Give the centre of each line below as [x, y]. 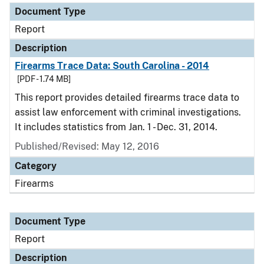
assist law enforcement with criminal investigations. [128, 112]
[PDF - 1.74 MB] [44, 79]
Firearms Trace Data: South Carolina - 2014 [112, 66]
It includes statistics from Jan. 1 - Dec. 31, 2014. [116, 127]
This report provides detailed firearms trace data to [127, 98]
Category [36, 166]
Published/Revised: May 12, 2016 [87, 146]
